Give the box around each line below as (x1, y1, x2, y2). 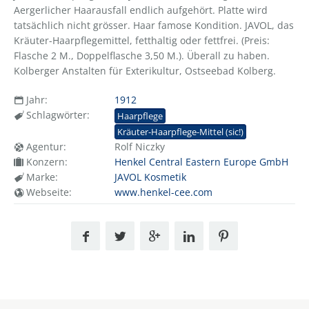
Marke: (23, 170, 58, 184)
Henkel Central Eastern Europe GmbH (114, 155, 288, 169)
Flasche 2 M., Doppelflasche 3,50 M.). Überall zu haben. (14, 48, 270, 62)
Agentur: (23, 140, 66, 154)
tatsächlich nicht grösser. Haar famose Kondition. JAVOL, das (14, 18, 294, 32)
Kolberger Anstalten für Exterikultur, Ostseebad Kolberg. (14, 63, 276, 77)
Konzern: (23, 155, 68, 169)
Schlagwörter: (23, 108, 90, 121)
